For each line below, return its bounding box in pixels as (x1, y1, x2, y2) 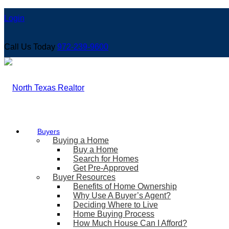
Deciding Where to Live (73, 200, 158, 209)
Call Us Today (4, 42, 57, 51)
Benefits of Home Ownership (73, 182, 177, 191)
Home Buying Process (73, 210, 154, 218)
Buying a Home (53, 136, 109, 145)
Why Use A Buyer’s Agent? (73, 191, 171, 200)
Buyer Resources (53, 173, 116, 181)
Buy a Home (73, 145, 118, 154)
